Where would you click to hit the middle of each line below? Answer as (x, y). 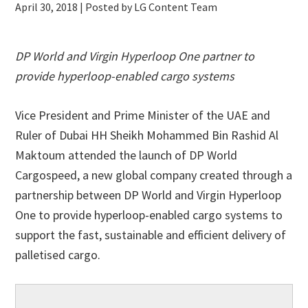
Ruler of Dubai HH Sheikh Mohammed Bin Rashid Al (147, 135)
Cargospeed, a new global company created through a (154, 175)
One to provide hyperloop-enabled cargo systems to (149, 215)
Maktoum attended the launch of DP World (126, 155)
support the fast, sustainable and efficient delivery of (151, 235)
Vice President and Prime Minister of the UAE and (143, 115)
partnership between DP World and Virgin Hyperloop (148, 195)
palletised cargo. (58, 255)
